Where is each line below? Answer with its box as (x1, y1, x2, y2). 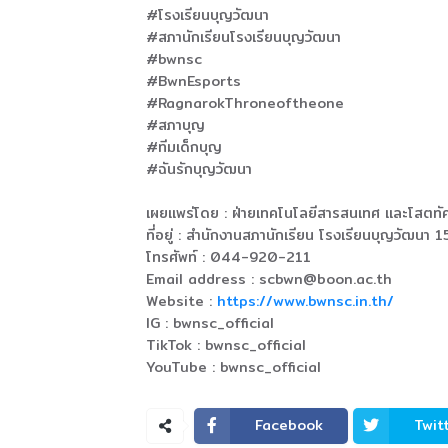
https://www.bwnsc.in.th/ (216, 289, 394, 312)
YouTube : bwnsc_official (145, 355, 321, 378)
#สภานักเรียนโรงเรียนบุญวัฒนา (145, 25, 341, 48)
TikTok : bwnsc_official (145, 333, 306, 356)
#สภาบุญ (145, 113, 205, 136)
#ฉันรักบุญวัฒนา (145, 157, 252, 180)
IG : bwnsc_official (145, 311, 274, 334)
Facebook (254, 414, 323, 437)
